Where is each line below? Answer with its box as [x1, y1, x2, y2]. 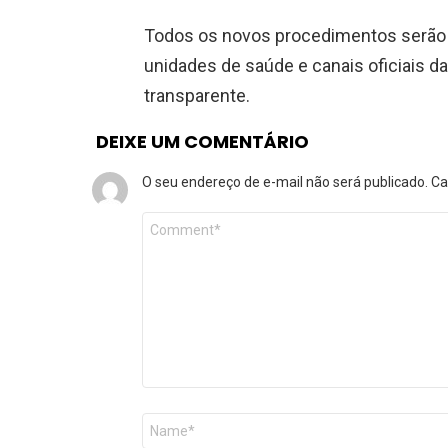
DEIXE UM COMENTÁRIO [96, 128, 309, 154]
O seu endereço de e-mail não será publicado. [142, 173, 428, 190]
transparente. [144, 84, 250, 106]
